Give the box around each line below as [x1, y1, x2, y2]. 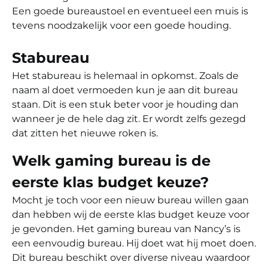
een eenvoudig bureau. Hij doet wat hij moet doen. [12, 237, 256, 249]
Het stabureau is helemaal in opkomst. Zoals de [12, 69, 239, 81]
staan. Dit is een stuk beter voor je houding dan [12, 98, 239, 110]
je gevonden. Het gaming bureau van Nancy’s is [12, 223, 240, 234]
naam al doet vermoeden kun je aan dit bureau [12, 84, 238, 96]
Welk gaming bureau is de [12, 151, 211, 169]
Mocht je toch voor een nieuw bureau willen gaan [12, 194, 249, 206]
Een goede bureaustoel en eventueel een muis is [12, 5, 248, 17]
